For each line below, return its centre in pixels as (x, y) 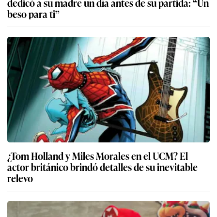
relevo (20, 178)
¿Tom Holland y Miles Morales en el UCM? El (98, 156)
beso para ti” (33, 14)
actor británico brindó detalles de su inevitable (102, 167)
